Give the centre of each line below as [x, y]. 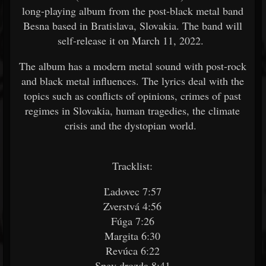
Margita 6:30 [132, 236]
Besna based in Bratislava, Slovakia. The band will [132, 26]
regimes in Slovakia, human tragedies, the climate [132, 110]
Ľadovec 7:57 [132, 191]
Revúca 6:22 [132, 251]
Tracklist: [132, 166]
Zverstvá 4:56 [132, 206]
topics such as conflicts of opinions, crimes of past [132, 96]
